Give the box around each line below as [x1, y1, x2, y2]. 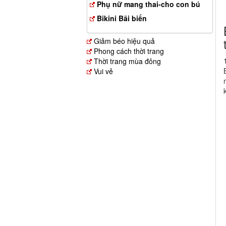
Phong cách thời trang [94, 46, 164, 56]
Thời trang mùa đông [94, 56, 161, 66]
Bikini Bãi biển [97, 13, 147, 23]
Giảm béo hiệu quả [94, 36, 155, 46]
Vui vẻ [94, 66, 113, 76]
